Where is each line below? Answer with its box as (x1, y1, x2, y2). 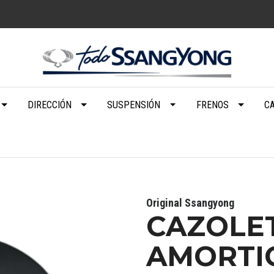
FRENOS (196, 98, 229, 111)
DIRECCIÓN (27, 98, 72, 111)
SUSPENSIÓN (107, 98, 161, 111)
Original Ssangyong (146, 196, 234, 209)
